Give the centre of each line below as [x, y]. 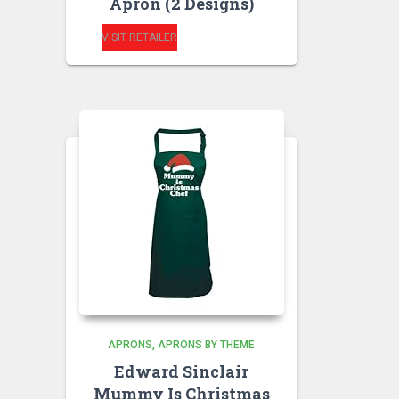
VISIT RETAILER [139, 37]
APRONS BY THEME [207, 345]
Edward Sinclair [182, 371]
